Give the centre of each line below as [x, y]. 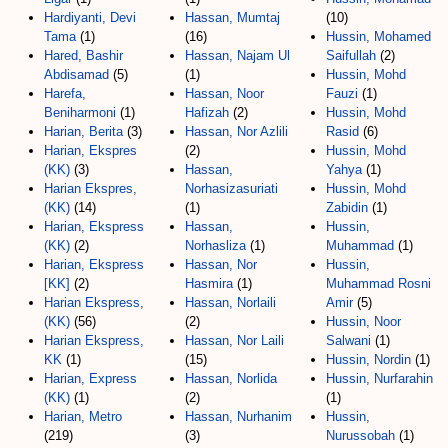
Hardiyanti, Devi [90, 17]
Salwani [348, 340]
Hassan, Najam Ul [237, 55]
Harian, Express [90, 378]
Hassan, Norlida [231, 378]
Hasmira [209, 283]
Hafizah [207, 112]
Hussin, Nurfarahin [379, 378]
